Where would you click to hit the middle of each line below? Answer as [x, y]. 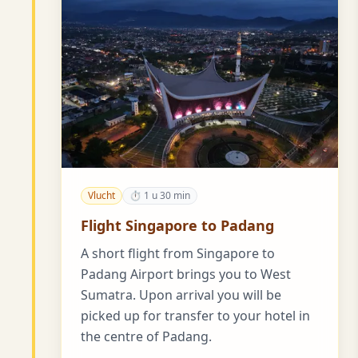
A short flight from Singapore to [178, 253]
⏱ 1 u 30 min [160, 195]
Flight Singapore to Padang [177, 225]
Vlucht [101, 195]
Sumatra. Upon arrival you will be [181, 294]
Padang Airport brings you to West [186, 274]
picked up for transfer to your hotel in [195, 315]
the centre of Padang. [146, 336]
